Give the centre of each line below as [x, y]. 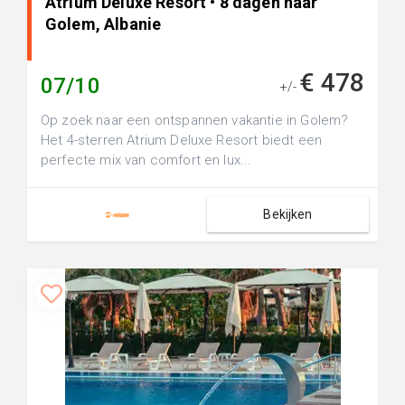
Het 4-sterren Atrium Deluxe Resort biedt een [182, 140]
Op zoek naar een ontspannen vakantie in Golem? [195, 120]
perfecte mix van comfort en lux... [146, 160]
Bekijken [288, 214]
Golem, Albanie [104, 24]
